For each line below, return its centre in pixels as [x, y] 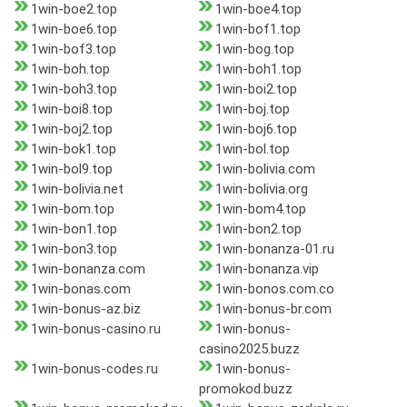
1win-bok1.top [74, 149]
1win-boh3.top [74, 89]
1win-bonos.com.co [274, 289]
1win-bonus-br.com [273, 309]
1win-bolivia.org [261, 189]
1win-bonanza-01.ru [274, 249]
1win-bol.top [252, 149]
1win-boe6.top [74, 30]
